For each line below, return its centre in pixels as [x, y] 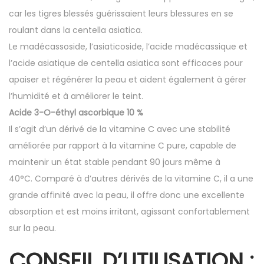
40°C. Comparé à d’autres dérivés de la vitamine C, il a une [131, 179]
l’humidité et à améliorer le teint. [76, 96]
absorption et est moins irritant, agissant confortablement [129, 212]
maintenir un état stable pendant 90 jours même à [115, 162]
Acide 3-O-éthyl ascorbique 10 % [76, 113]
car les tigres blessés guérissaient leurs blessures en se [121, 14]
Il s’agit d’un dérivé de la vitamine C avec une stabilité [120, 129]
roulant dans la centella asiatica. [76, 30]
